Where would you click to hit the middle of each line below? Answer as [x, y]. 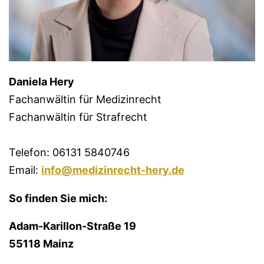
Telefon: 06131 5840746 [69, 153]
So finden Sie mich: [58, 199]
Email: [25, 170]
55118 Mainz [41, 244]
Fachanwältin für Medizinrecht [85, 100]
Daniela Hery [42, 82]
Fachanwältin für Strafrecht [78, 117]
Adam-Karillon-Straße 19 [72, 226]
